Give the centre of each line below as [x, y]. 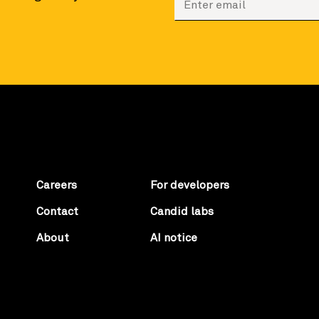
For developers [190, 185]
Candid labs [182, 211]
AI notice [174, 237]
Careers [57, 185]
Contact [57, 211]
